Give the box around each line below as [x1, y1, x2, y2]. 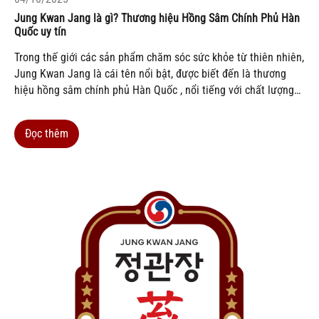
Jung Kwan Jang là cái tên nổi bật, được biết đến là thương [14, 67, 286, 81]
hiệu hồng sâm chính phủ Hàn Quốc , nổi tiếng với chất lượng [14, 83, 294, 98]
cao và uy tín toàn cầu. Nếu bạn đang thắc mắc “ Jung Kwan [14, 100, 290, 114]
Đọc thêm [25, 127, 68, 141]
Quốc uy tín [14, 25, 66, 39]
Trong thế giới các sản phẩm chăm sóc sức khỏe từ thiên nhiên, [14, 51, 304, 65]
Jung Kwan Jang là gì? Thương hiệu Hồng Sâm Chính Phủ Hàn [14, 11, 300, 26]
